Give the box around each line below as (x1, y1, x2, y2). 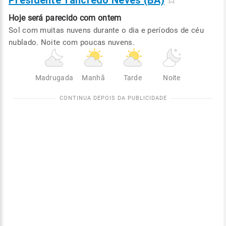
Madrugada (35, 74, 74, 82)
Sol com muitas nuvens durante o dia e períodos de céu (9, 26, 204, 35)
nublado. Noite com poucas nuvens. (9, 38, 135, 47)
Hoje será (9, 13, 43, 23)
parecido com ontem (45, 13, 122, 23)
